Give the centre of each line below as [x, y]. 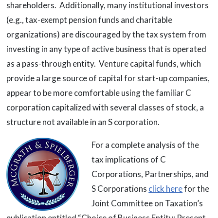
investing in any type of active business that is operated [106, 49]
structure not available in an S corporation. [83, 122]
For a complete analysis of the [145, 145]
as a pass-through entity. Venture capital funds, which [103, 64]
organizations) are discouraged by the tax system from [106, 35]
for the [196, 189]
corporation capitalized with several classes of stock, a [105, 108]
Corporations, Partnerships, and [150, 174]
